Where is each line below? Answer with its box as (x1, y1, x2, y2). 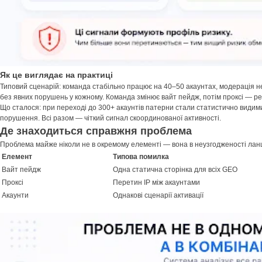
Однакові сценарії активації (113, 191, 204, 200)
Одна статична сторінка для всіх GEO (113, 166, 237, 174)
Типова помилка (113, 153, 169, 161)
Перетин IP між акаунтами (113, 178, 200, 187)
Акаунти (2, 191, 29, 200)
